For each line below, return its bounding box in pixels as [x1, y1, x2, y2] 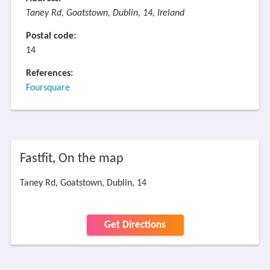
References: [25, 69, 73, 78]
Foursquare [25, 83, 70, 93]
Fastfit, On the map [19, 152, 124, 166]
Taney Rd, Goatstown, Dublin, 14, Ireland [25, 8, 184, 18]
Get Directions [104, 220, 166, 230]
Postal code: [25, 31, 76, 41]
